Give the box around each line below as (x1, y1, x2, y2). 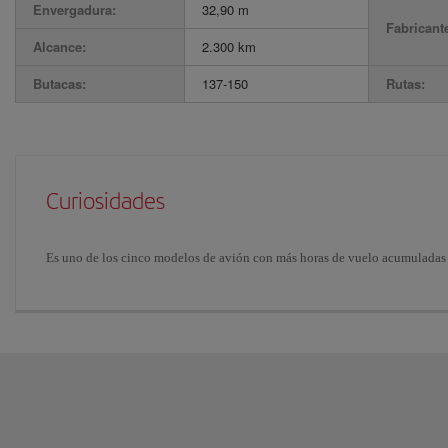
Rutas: (386, 74, 425, 93)
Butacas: (33, 74, 86, 93)
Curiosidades (46, 187, 165, 215)
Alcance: (33, 37, 86, 56)
